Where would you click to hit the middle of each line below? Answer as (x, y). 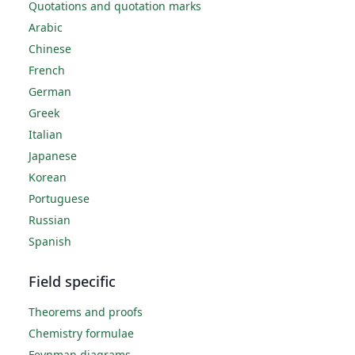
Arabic (46, 27)
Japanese (53, 156)
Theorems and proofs (86, 312)
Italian (46, 134)
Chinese (50, 49)
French (47, 70)
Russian (50, 220)
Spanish (50, 241)
